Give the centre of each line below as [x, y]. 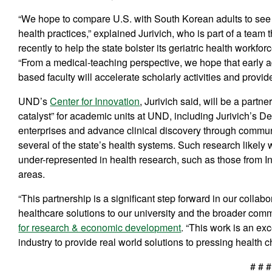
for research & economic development [100, 227]
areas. [32, 174]
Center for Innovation [95, 101]
